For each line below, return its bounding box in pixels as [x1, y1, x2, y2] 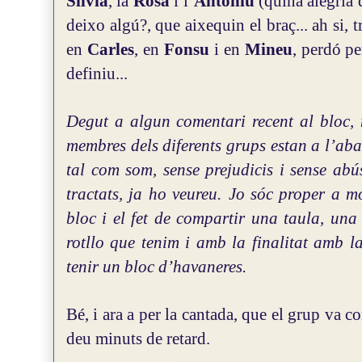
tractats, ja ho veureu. [66, 184, 222, 204]
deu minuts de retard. [66, 329, 210, 348]
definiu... [66, 64, 128, 83]
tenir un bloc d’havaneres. [66, 257, 246, 276]
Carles [86, 40, 134, 59]
